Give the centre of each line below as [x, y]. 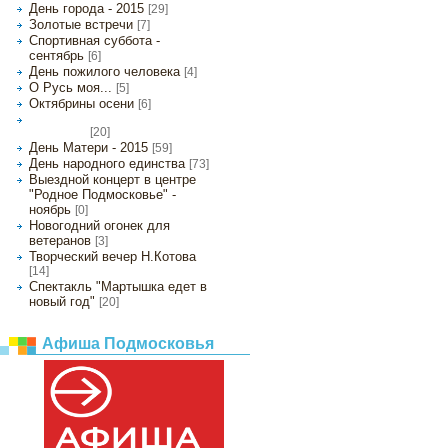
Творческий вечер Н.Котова [112, 257]
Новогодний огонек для [99, 226]
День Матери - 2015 [88, 148]
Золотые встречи [81, 25]
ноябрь [50, 210]
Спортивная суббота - [94, 41]
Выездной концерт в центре [112, 180]
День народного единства [107, 164]
